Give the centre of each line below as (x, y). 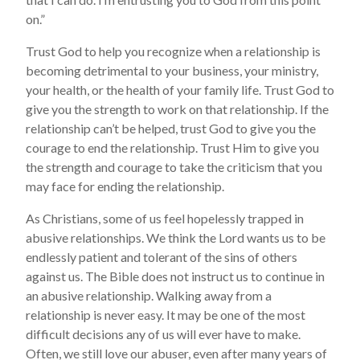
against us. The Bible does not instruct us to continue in (175, 276)
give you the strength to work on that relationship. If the (177, 109)
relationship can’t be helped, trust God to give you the (171, 128)
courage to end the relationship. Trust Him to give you (172, 147)
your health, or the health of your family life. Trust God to (180, 90)
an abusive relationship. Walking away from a (149, 295)
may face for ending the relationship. (125, 186)
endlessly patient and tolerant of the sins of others (162, 257)
